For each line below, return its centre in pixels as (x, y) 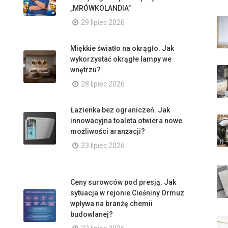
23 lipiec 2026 (103, 146)
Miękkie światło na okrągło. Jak (122, 48)
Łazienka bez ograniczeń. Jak (120, 110)
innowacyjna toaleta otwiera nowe (126, 121)
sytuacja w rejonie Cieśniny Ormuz (127, 193)
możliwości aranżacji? (108, 131)
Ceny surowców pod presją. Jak (123, 182)
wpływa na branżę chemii (111, 204)
